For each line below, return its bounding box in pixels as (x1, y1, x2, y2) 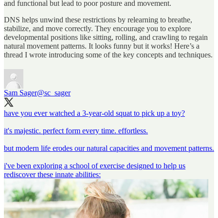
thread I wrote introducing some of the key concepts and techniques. (4, 51, 213, 59)
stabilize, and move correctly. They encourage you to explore (4, 24, 191, 33)
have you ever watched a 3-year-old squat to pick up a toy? (4, 109, 185, 118)
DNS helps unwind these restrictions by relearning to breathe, (4, 16, 192, 24)
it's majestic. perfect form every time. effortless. (4, 127, 148, 135)
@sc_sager (37, 89, 71, 97)
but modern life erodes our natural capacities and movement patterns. (4, 144, 214, 153)
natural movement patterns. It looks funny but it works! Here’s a (4, 42, 200, 51)
